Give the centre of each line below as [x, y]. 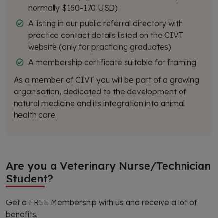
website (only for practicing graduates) [100, 47]
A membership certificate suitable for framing [113, 62]
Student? [29, 178]
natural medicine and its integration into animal [99, 103]
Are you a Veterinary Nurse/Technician [108, 166]
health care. [35, 115]
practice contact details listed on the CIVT [106, 35]
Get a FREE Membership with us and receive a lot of [101, 202]
